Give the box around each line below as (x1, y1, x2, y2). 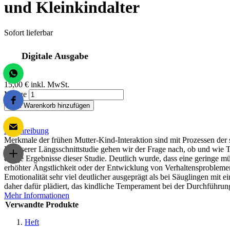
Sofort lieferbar (4, 28, 53, 37)
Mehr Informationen (4, 190, 69, 200)
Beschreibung (4, 126, 49, 135)
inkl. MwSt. (31, 80, 69, 89)
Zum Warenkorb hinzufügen (8, 101, 90, 109)
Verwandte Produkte (5, 200, 79, 209)
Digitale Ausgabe (22, 50, 88, 61)
